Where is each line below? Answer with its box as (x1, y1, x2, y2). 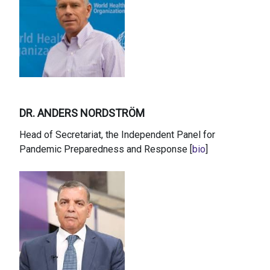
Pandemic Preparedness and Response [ (19, 143, 192, 155)
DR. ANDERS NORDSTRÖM (19, 106, 145, 119)
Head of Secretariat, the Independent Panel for (19, 129, 215, 141)
